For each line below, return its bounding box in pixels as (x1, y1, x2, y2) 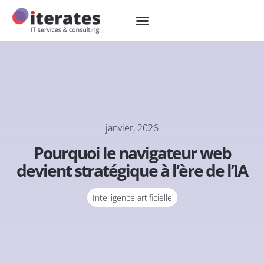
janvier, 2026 (105, 121, 159, 134)
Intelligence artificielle (92, 192, 172, 203)
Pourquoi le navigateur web (33, 141, 231, 164)
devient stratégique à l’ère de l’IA (16, 159, 247, 181)
